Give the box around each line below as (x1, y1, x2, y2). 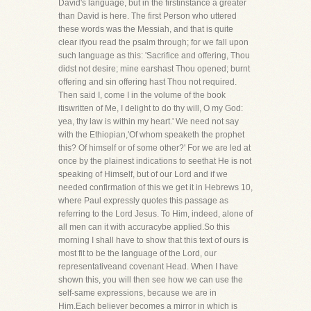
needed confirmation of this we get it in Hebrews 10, (58, 183, 253, 192)
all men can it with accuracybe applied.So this (58, 222, 230, 232)
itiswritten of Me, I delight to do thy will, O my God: (58, 103, 243, 113)
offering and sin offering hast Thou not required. (58, 77, 237, 87)
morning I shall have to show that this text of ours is (58, 235, 249, 245)
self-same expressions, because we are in (58, 288, 217, 298)
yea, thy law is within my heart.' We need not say (58, 117, 239, 126)
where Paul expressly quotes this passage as (58, 196, 228, 205)
